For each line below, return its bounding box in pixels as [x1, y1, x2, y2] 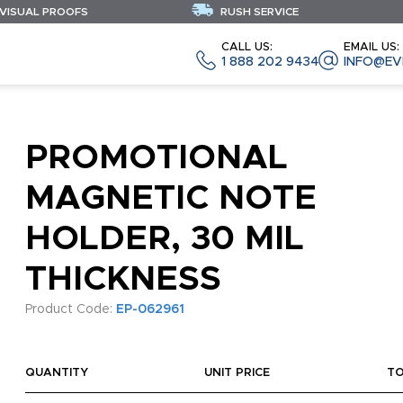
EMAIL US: [344, 40, 399, 53]
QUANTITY [24, 367, 88, 379]
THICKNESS [24, 263, 221, 297]
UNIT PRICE [204, 367, 271, 379]
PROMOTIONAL [24, 141, 288, 175]
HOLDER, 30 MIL [24, 222, 304, 256]
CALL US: [221, 40, 273, 53]
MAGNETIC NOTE [24, 182, 317, 216]
